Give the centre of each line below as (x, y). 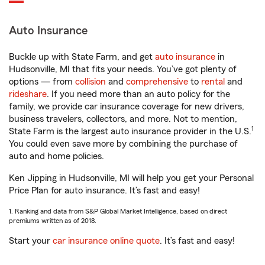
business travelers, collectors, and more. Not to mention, (123, 119)
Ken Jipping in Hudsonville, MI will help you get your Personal (131, 178)
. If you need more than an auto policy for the (138, 94)
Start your (31, 241)
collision (91, 82)
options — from (42, 82)
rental (213, 82)
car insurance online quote (106, 241)
